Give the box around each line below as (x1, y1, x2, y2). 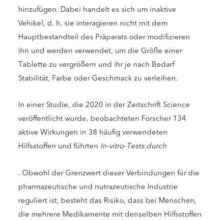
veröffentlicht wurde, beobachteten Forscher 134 (18, 113, 186, 124)
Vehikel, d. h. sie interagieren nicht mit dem (18, 18, 167, 28)
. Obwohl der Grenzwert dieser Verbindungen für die (18, 167, 199, 178)
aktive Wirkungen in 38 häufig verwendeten (18, 127, 167, 137)
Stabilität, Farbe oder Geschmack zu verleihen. (18, 73, 178, 83)
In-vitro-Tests (100, 141, 144, 151)
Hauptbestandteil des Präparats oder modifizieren (18, 32, 190, 42)
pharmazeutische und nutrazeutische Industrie (18, 181, 178, 192)
